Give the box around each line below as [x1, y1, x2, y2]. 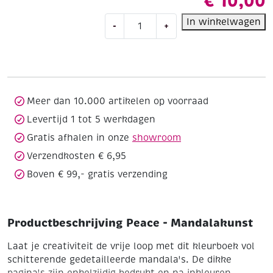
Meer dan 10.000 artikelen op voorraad [27, 95, 208, 107]
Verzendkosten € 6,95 [27, 150, 126, 161]
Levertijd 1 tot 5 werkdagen [27, 113, 155, 125]
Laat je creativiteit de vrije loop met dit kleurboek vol [7, 240, 255, 252]
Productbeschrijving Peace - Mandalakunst [7, 215, 253, 230]
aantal [104, 54, 134, 65]
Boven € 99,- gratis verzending [27, 168, 168, 180]
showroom [132, 132, 181, 143]
